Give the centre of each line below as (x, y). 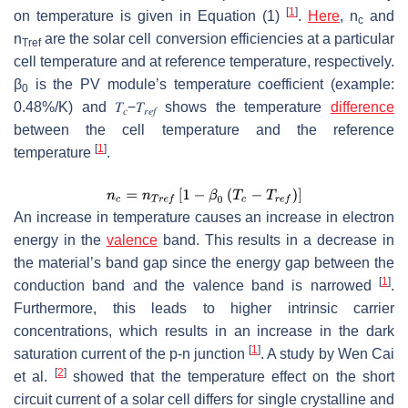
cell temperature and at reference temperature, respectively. (204, 61)
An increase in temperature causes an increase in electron (204, 217)
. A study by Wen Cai (328, 353)
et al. (34, 376)
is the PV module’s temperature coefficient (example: (211, 84)
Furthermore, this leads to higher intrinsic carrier (204, 308)
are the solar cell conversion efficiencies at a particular (218, 38)
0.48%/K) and (65, 107)
